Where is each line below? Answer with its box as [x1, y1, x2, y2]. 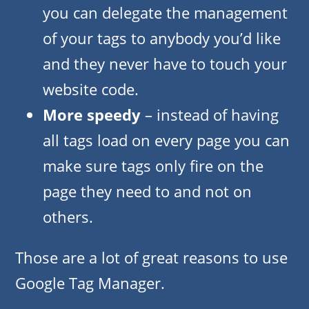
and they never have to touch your [43, 53, 287, 74]
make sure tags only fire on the [43, 155, 263, 177]
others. [43, 206, 93, 228]
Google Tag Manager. [15, 272, 165, 294]
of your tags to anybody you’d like [43, 28, 281, 49]
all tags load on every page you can [43, 130, 290, 151]
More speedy [43, 104, 141, 126]
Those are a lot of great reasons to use [15, 247, 288, 268]
